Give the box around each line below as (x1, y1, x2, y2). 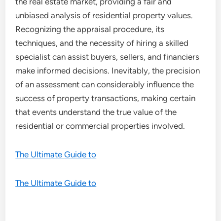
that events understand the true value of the (15, 107, 177, 117)
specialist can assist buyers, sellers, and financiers (15, 52, 200, 62)
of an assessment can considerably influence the (15, 79, 194, 89)
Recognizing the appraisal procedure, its (15, 24, 165, 34)
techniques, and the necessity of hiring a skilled (15, 38, 189, 48)
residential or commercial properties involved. (15, 121, 185, 131)
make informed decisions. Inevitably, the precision (15, 66, 200, 75)
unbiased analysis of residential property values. (15, 10, 193, 20)
